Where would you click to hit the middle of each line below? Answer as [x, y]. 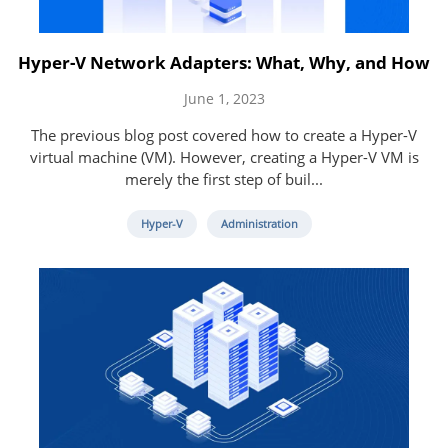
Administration [259, 223]
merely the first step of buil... [224, 178]
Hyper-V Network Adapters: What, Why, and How [224, 62]
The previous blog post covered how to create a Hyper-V [224, 134]
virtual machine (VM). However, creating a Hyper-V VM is [224, 156]
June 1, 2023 [224, 98]
